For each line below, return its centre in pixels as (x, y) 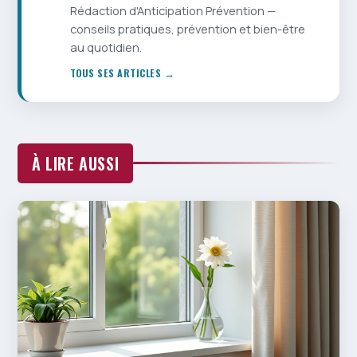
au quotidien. (106, 47)
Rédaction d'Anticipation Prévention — (173, 10)
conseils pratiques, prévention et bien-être (187, 29)
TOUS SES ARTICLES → (122, 73)
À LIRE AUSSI (76, 163)
